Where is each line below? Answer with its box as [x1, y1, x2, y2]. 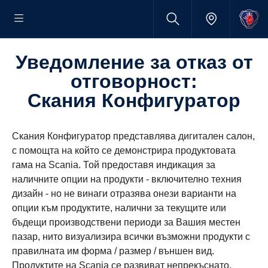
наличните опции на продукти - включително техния [12, 174, 242, 184]
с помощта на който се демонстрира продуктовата [12, 145, 236, 156]
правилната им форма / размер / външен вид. [12, 246, 214, 256]
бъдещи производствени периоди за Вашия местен [12, 217, 240, 227]
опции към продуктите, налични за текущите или [12, 203, 226, 213]
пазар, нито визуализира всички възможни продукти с [12, 232, 250, 242]
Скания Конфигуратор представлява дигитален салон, [12, 131, 255, 141]
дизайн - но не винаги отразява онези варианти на [12, 188, 236, 199]
